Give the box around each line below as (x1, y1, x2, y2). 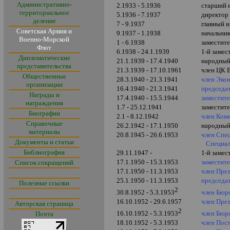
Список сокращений (15, 159, 73, 166)
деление (32, 17, 56, 25)
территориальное (19, 9, 69, 16)
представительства (17, 62, 71, 70)
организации (26, 81, 63, 88)
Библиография (24, 148, 65, 156)
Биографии (28, 109, 60, 117)
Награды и (29, 91, 60, 99)
